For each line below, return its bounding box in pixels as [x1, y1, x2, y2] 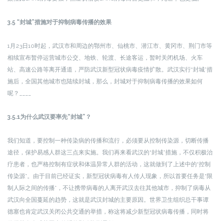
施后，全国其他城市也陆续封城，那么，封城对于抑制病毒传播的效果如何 [7, 78, 203, 85]
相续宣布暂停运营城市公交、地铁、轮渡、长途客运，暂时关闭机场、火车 [7, 54, 203, 61]
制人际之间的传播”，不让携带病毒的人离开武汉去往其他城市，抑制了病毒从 [7, 184, 211, 191]
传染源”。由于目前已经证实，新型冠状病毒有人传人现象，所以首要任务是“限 [7, 173, 213, 180]
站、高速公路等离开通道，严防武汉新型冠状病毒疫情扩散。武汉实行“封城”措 [7, 66, 213, 73]
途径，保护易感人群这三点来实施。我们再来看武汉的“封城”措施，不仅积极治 [7, 149, 213, 156]
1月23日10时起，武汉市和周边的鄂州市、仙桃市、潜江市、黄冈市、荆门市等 [7, 42, 212, 49]
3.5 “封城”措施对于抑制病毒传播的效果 [7, 19, 111, 26]
